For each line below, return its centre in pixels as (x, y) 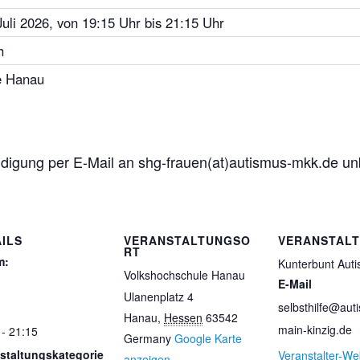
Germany (147, 338)
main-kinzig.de (315, 329)
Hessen (183, 317)
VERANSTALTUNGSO (187, 240)
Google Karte (208, 338)
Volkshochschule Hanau (184, 274)
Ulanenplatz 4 (159, 296)
